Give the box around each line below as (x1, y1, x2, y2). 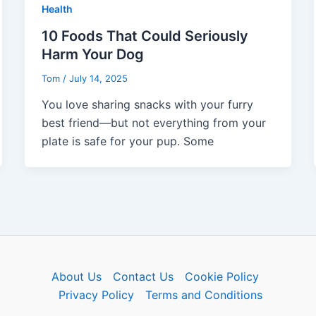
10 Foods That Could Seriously (41, 27, 248, 44)
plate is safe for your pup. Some (41, 134, 214, 149)
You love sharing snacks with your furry (41, 97, 253, 112)
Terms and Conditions (145, 288, 263, 303)
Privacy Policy (59, 288, 135, 303)
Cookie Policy (184, 269, 259, 284)
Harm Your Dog (41, 45, 144, 63)
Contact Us (112, 269, 174, 284)
